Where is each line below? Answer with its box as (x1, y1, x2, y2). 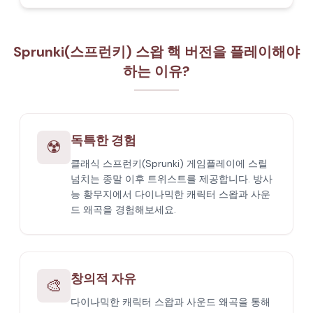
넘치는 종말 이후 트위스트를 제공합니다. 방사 (71, 173, 272, 185)
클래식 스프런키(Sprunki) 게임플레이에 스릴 (71, 157, 268, 170)
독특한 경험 (71, 132, 136, 149)
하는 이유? (123, 62, 190, 80)
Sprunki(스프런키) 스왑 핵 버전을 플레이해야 (13, 43, 300, 61)
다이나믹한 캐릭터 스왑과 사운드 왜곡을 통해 (71, 296, 270, 308)
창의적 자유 (71, 270, 136, 287)
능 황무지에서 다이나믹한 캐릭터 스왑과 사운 (71, 188, 270, 201)
